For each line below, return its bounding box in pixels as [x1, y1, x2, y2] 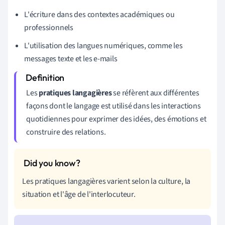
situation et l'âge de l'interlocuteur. [22, 188, 136, 200]
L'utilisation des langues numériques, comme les [24, 40, 183, 51]
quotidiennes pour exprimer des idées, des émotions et [26, 113, 206, 125]
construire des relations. [26, 126, 106, 138]
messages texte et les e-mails [24, 53, 118, 64]
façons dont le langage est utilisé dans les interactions [26, 100, 201, 111]
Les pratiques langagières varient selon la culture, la [22, 175, 191, 187]
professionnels [24, 22, 73, 33]
